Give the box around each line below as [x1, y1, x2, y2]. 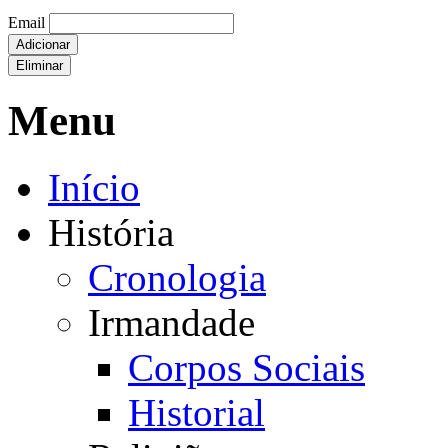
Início [48, 166, 140, 209]
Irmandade [88, 301, 255, 344]
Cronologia [88, 256, 266, 299]
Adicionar [16, 37, 70, 53]
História [48, 211, 174, 254]
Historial [128, 391, 265, 434]
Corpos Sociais [128, 346, 365, 389]
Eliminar [16, 58, 63, 74]
